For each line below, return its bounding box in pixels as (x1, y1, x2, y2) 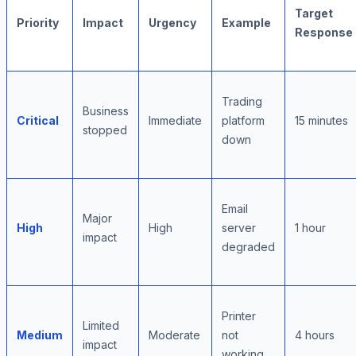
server (222, 221, 256, 235)
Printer (222, 309, 256, 323)
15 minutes (295, 114, 348, 128)
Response (295, 25, 353, 40)
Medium (17, 328, 63, 342)
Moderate (149, 328, 200, 342)
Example (222, 16, 271, 30)
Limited (83, 319, 119, 333)
